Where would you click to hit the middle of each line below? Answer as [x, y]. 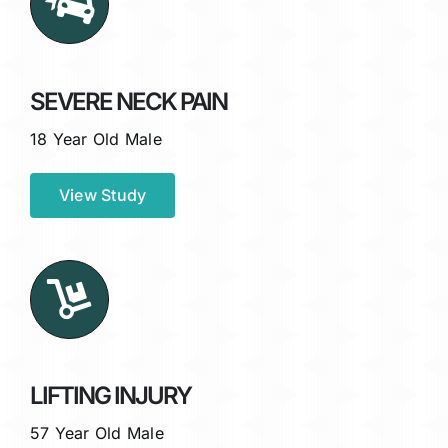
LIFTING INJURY [110, 396]
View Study [103, 194]
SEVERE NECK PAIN [128, 101]
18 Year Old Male [96, 138]
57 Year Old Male [97, 433]
